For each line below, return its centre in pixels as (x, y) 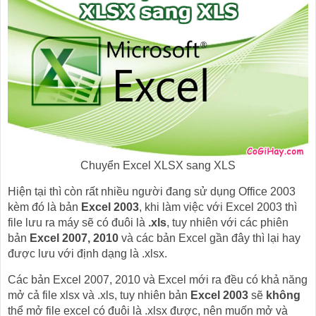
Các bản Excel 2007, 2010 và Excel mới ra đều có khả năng (158, 279)
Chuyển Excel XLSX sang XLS (158, 165)
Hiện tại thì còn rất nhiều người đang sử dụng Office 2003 (152, 191)
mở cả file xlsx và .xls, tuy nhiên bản (99, 295)
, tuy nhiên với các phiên (227, 222)
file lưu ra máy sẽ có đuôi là (78, 222)
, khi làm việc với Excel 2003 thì (218, 207)
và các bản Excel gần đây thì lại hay (209, 238)
